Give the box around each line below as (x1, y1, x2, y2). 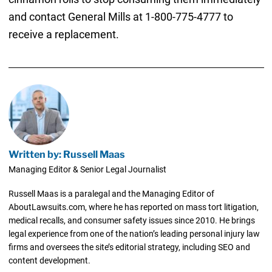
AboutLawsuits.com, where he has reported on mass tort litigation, (8, 202, 259, 212)
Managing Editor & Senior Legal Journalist (8, 165, 166, 175)
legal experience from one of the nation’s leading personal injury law (8, 229, 260, 239)
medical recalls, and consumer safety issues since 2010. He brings (8, 216, 255, 226)
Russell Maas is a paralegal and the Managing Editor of (8, 189, 214, 199)
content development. (8, 256, 90, 266)
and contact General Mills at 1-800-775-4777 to (8, 10, 233, 23)
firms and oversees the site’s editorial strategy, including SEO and (8, 242, 250, 253)
